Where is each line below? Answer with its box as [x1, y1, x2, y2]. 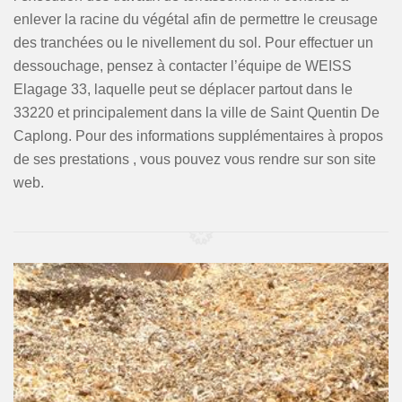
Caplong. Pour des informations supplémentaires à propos [13, 128, 383, 144]
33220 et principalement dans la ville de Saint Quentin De [13, 105, 380, 120]
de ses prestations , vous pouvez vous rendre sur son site [13, 152, 376, 167]
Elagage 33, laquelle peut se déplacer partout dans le [13, 82, 353, 97]
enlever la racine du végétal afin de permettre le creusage [13, 12, 378, 27]
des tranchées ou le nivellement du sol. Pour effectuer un [13, 35, 373, 50]
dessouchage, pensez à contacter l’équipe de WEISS [13, 58, 352, 74]
